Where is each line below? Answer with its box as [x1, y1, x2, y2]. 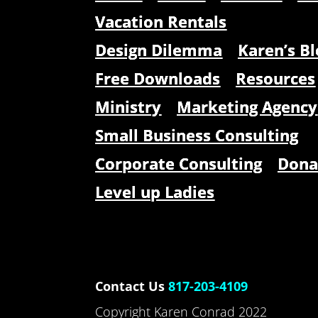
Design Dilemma [95, 38, 223, 60]
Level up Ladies [95, 180, 215, 202]
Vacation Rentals [95, 10, 227, 32]
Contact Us [95, 277, 169, 295]
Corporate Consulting [95, 152, 263, 174]
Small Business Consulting [95, 124, 299, 146]
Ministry [95, 95, 162, 117]
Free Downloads [95, 67, 221, 89]
